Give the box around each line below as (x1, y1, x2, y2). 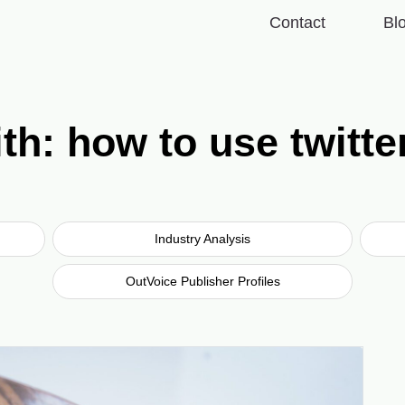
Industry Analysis (155, 231, 250, 246)
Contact (269, 14, 325, 33)
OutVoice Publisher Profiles (125, 273, 280, 288)
